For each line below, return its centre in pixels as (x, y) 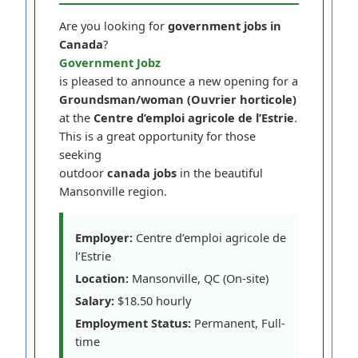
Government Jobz (110, 62)
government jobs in (225, 25)
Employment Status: (133, 322)
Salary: (95, 300)
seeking (81, 154)
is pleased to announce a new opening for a (179, 80)
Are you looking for (114, 25)
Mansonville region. (113, 191)
